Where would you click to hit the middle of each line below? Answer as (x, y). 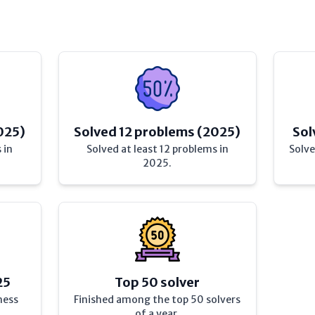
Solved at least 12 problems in (157, 149)
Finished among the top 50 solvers (157, 300)
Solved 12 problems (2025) (157, 132)
